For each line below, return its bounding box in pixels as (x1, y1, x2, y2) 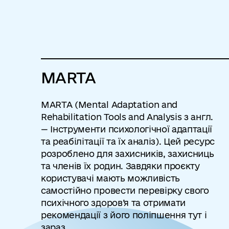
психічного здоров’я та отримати (41, 198, 186, 208)
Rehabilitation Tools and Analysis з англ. (41, 112, 213, 122)
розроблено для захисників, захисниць (41, 149, 214, 158)
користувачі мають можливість (41, 173, 180, 183)
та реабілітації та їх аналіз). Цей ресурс (41, 136, 215, 146)
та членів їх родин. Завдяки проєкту (41, 161, 200, 171)
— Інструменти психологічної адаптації (41, 124, 213, 134)
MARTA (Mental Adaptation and (41, 100, 178, 109)
